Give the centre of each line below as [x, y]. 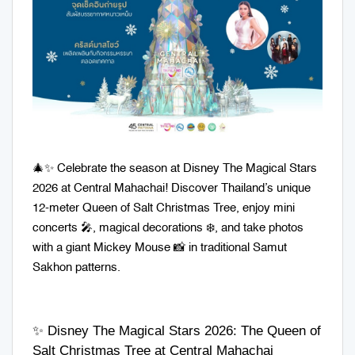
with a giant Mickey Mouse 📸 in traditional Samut [160, 248]
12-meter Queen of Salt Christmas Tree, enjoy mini [164, 208]
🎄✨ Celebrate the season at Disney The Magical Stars [175, 168]
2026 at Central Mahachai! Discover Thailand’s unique [172, 188]
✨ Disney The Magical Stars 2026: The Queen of [177, 331]
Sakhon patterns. [76, 267]
